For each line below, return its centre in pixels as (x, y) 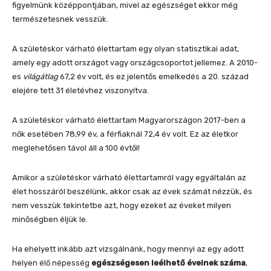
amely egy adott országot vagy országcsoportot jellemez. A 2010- (135, 62)
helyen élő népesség (52, 263)
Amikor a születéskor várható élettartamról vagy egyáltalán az (129, 177)
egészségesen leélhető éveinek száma (168, 263)
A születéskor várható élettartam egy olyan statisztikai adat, (126, 48)
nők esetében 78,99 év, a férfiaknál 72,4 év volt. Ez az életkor (125, 134)
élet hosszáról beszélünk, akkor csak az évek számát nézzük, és (132, 191)
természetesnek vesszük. (60, 19)
